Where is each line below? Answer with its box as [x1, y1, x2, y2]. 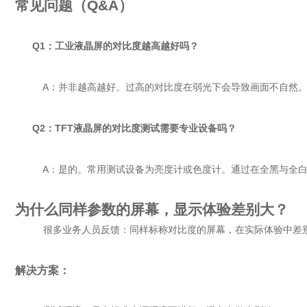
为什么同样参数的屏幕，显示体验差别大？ [15, 201, 288, 217]
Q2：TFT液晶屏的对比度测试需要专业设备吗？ [32, 123, 236, 134]
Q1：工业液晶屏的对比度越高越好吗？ [32, 40, 199, 51]
